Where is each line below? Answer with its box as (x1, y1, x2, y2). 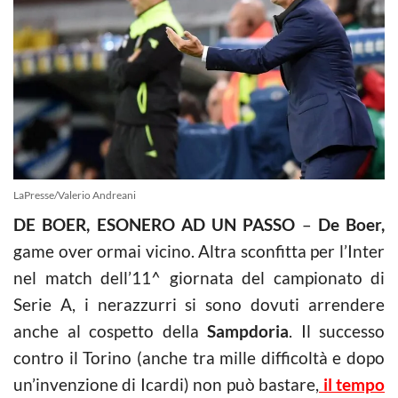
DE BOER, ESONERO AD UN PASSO (13, 213, 296, 235)
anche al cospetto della (13, 320, 207, 341)
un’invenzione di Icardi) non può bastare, (13, 373, 320, 394)
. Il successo (289, 320, 385, 341)
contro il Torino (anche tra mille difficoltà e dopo (13, 346, 385, 368)
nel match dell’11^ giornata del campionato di (13, 267, 385, 288)
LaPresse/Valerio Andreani (13, 187, 136, 202)
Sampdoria (207, 320, 289, 341)
